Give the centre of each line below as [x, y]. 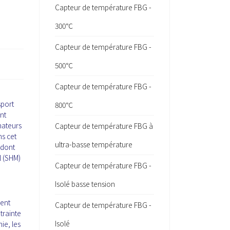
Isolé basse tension [85, 184]
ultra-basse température [94, 144]
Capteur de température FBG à [104, 126]
